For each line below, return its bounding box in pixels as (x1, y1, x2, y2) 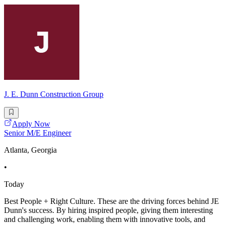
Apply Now (12, 119, 50, 128)
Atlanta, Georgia (4, 145, 57, 154)
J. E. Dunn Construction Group (4, 90, 103, 99)
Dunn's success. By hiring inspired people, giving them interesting (4, 205, 213, 214)
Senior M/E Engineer (4, 128, 71, 137)
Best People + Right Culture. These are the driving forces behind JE (4, 196, 219, 205)
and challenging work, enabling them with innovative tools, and (4, 214, 205, 223)
